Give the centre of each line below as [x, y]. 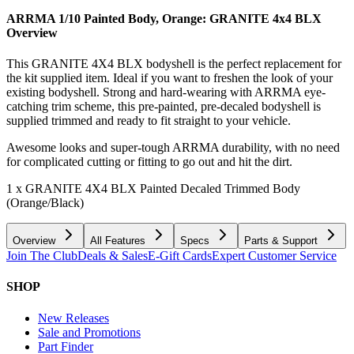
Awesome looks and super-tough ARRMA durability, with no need [173, 148]
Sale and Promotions [89, 332]
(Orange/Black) [45, 203]
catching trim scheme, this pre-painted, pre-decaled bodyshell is [164, 107]
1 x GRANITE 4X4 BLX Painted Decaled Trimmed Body [153, 189]
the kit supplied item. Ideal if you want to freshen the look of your [169, 78]
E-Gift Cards [180, 256]
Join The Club [42, 256]
